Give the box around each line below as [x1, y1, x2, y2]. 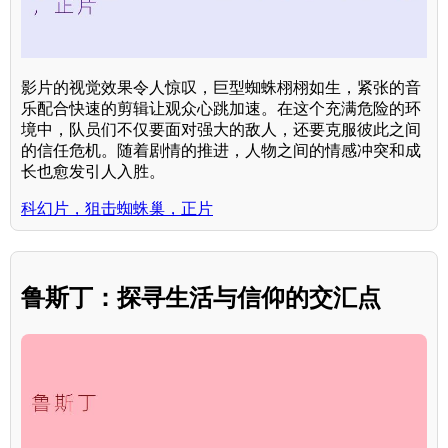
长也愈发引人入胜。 [21, 163, 165, 181]
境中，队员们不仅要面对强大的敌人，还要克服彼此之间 [21, 121, 421, 139]
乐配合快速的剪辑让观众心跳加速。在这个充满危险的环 [21, 100, 421, 118]
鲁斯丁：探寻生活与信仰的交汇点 [21, 284, 381, 312]
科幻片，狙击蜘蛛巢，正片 [21, 200, 213, 218]
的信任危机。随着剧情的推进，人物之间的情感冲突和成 [21, 142, 421, 160]
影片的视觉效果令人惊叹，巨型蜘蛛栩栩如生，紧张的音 [21, 79, 421, 97]
